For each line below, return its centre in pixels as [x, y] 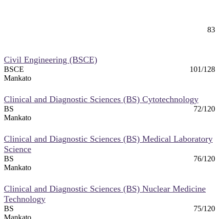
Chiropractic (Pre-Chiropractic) [59, 20]
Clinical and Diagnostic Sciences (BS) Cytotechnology [101, 99]
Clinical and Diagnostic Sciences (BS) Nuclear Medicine [105, 188]
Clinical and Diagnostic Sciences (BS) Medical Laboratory [108, 139]
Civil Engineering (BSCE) [51, 59]
